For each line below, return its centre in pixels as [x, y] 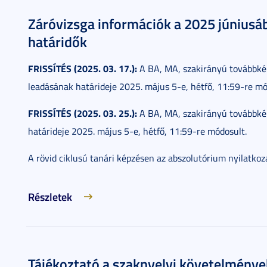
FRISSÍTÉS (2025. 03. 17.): [83, 68]
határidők [58, 42]
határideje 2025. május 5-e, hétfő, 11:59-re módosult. [137, 131]
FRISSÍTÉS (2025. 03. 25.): [83, 113]
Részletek [50, 197]
